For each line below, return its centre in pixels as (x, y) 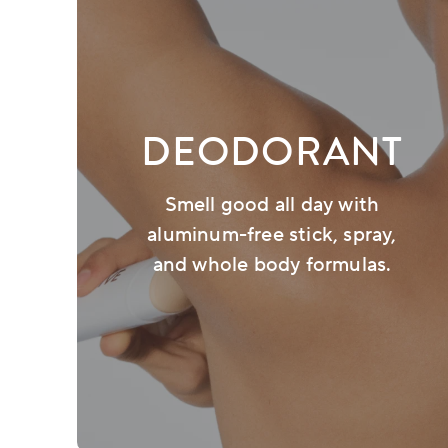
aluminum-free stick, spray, (272, 235)
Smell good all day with (272, 205)
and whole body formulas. (272, 265)
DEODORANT (272, 152)
